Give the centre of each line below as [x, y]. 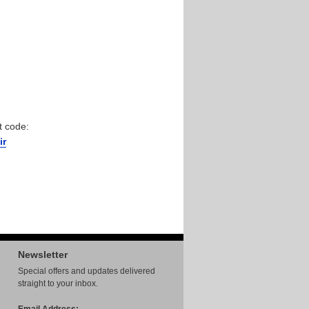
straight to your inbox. [58, 283]
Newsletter [43, 255]
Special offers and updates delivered [87, 271]
